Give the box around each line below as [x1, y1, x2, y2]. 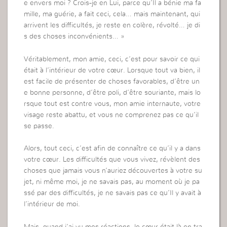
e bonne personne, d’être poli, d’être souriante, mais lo [24, 89, 201, 96]
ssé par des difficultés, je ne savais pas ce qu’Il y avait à [24, 190, 202, 197]
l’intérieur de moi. [24, 201, 81, 208]
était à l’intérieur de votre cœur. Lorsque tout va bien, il [24, 66, 201, 74]
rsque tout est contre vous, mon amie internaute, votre [24, 100, 201, 107]
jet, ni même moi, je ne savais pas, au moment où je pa [24, 178, 200, 186]
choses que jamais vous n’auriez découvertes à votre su [24, 167, 203, 175]
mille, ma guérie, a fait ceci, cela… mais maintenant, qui [24, 11, 201, 18]
